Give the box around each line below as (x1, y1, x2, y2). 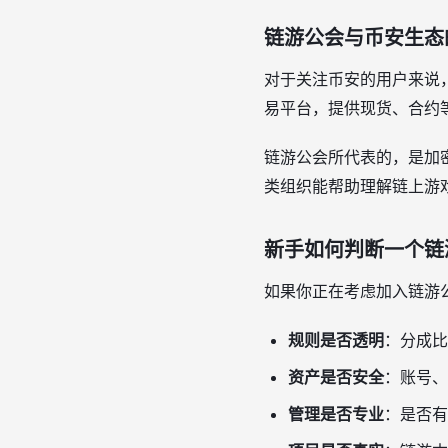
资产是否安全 (288, 367, 384, 387)
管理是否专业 (288, 404, 384, 424)
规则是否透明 (288, 330, 384, 350)
